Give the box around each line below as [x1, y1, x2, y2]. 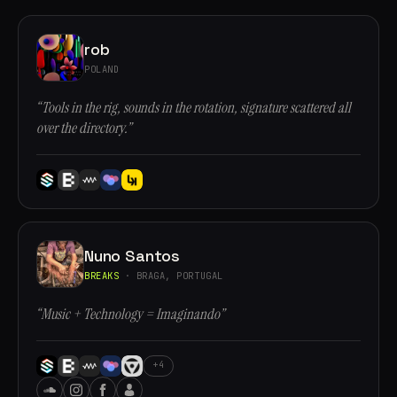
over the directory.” [36, 119, 131, 137]
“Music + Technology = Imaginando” [36, 305, 224, 323]
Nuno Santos [84, 245, 181, 266]
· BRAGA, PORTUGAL [119, 269, 223, 282]
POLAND [84, 62, 120, 75]
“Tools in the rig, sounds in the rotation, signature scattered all [36, 98, 351, 117]
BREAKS [84, 269, 120, 282]
